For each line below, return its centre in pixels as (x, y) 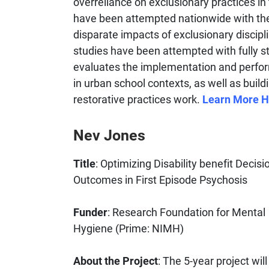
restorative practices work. (138, 99)
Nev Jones (109, 135)
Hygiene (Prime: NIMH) (128, 228)
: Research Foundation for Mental (186, 212)
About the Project (116, 260)
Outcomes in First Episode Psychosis (160, 179)
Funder (90, 212)
